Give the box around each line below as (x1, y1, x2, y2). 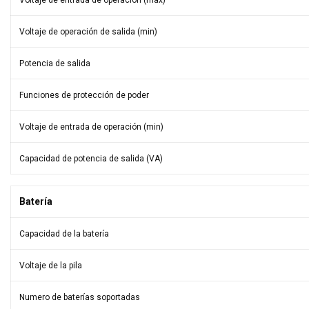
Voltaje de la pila (19, 261, 82, 270)
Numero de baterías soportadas (19, 292, 140, 302)
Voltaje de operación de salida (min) (19, 27, 157, 37)
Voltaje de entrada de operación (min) (19, 122, 163, 132)
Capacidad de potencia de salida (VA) (19, 154, 163, 163)
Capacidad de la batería (19, 229, 109, 239)
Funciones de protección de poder (19, 90, 149, 100)
